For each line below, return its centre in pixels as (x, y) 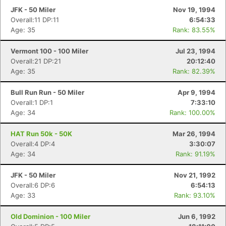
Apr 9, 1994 (196, 92)
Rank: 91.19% (195, 154)
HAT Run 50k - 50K (41, 134)
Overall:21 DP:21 (36, 61)
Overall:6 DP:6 (33, 185)
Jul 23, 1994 (195, 51)
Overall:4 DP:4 (33, 144)
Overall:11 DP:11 (35, 20)
